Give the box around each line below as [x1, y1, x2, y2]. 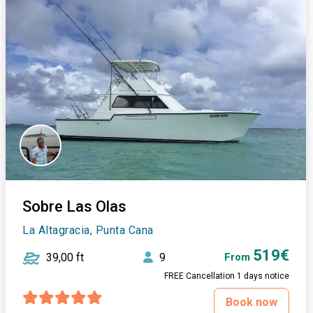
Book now [226, 296, 278, 310]
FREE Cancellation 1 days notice [164, 271, 290, 282]
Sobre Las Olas [22, 198, 127, 216]
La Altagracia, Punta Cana [22, 224, 154, 238]
